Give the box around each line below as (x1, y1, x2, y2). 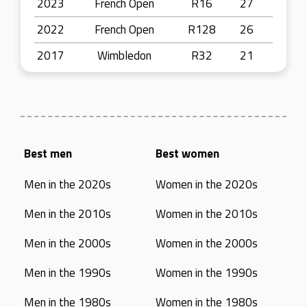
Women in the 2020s (155, 175, 258, 193)
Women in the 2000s (155, 234, 258, 252)
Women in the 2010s (155, 205, 258, 223)
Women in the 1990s (155, 264, 258, 282)
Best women (155, 145, 219, 162)
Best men (24, 145, 73, 162)
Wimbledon (97, 47, 151, 64)
